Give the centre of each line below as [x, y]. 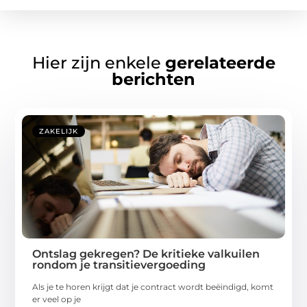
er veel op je [57, 299]
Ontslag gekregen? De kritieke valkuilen [146, 254]
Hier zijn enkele [98, 62]
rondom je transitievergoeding [119, 265]
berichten [153, 79]
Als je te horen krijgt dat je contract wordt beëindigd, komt [153, 286]
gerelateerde [220, 62]
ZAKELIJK [59, 131]
